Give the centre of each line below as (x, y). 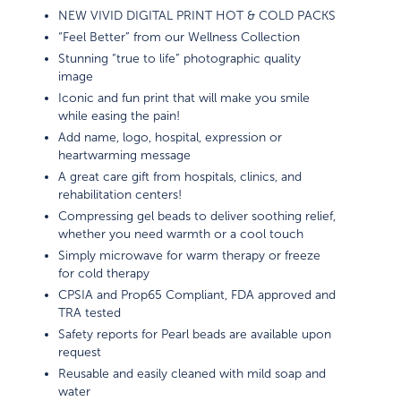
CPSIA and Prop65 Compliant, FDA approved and (197, 294)
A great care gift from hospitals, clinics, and (180, 176)
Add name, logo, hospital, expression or (171, 137)
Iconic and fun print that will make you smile (184, 98)
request (80, 352)
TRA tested (90, 312)
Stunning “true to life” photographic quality (180, 58)
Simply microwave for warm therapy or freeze (190, 255)
